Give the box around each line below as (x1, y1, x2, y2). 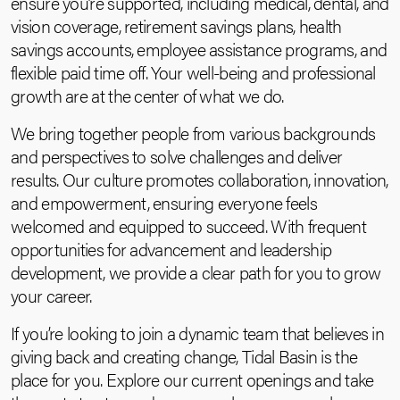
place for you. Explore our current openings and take (11, 366, 374, 392)
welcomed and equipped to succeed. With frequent (11, 212, 367, 238)
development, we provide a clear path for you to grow (11, 259, 381, 285)
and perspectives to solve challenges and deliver (11, 143, 343, 169)
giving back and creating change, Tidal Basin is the (11, 343, 358, 369)
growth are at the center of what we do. (11, 82, 284, 108)
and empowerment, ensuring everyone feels (11, 189, 317, 215)
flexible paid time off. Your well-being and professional (11, 59, 376, 85)
